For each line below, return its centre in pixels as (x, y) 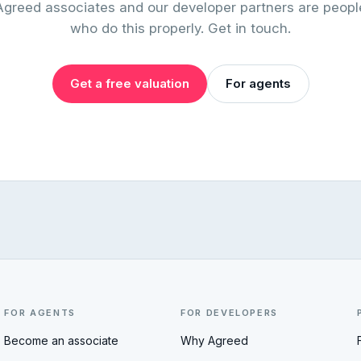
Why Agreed (214, 341)
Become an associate (62, 341)
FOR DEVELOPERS (229, 313)
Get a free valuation (129, 84)
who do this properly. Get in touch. (180, 29)
